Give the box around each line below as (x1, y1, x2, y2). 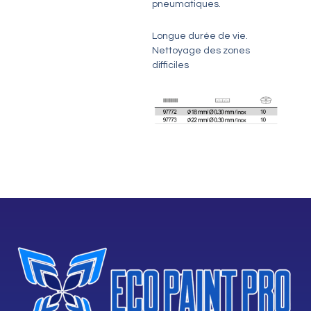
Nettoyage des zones (151, 45, 250, 56)
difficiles (151, 60, 189, 70)
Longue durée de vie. (151, 31, 248, 41)
